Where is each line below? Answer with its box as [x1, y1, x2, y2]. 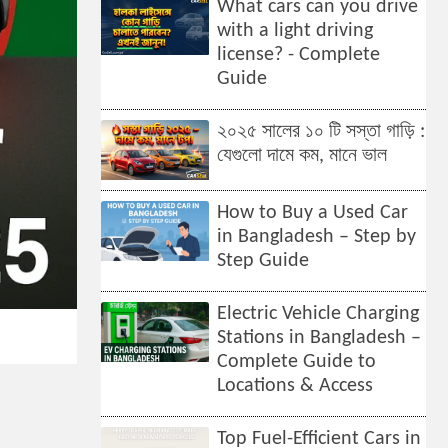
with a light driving [217, 21, 374, 41]
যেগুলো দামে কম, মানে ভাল [217, 146, 388, 166]
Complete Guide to [217, 352, 377, 372]
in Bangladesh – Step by [217, 227, 417, 247]
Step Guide [217, 251, 310, 271]
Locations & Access [217, 376, 374, 396]
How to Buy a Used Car [217, 203, 409, 223]
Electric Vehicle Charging [217, 304, 420, 324]
